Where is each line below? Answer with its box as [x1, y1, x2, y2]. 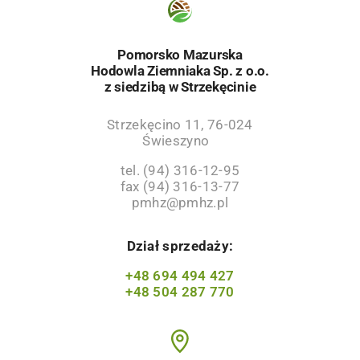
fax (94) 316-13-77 [120, 178, 240, 194]
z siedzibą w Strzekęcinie [104, 78, 256, 95]
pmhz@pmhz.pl [131, 194, 229, 211]
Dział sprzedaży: [126, 237, 234, 254]
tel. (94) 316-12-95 [120, 162, 240, 178]
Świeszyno [142, 132, 218, 149]
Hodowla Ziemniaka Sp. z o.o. [91, 62, 269, 79]
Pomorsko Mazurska [117, 46, 243, 63]
